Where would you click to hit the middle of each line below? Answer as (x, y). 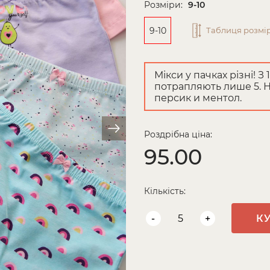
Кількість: (165, 191)
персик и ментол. (198, 98)
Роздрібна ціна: (178, 134)
